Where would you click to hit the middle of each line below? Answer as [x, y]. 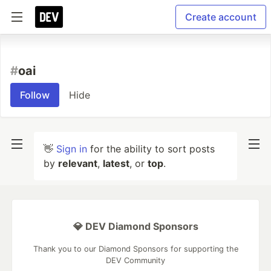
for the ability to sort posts [151, 149]
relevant [78, 163]
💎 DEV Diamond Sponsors [135, 226]
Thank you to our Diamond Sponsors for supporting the [135, 249]
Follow [35, 95]
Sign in [72, 149]
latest [116, 163]
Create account [221, 17]
